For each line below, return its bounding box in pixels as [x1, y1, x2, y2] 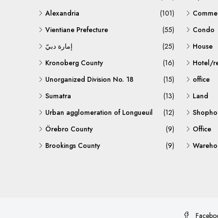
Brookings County [45, 141, 100, 150]
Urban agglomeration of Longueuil [45, 108, 153, 117]
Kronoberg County [45, 58, 103, 68]
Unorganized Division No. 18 [45, 74, 133, 84]
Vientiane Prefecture [45, 25, 108, 35]
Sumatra [45, 91, 71, 101]
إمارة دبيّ [45, 41, 73, 51]
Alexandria [45, 8, 79, 18]
